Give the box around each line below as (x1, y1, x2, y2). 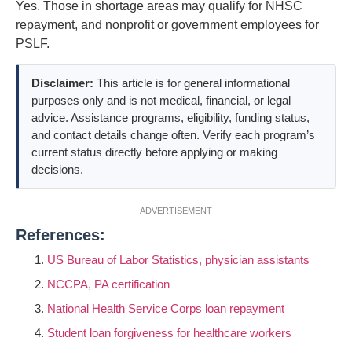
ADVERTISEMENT (140, 205, 212, 215)
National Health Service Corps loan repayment (47, 301, 284, 315)
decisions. (31, 162, 83, 176)
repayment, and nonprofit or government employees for (16, 17, 319, 31)
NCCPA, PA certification (47, 277, 170, 291)
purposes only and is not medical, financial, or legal (31, 93, 291, 107)
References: (16, 225, 105, 244)
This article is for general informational (93, 75, 290, 90)
